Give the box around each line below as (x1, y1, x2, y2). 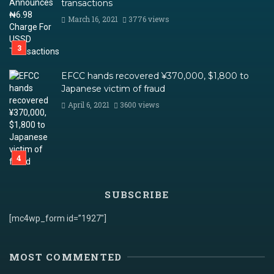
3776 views (128, 14, 170, 24)
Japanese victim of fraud (61, 83, 165, 95)
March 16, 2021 (67, 14, 118, 24)
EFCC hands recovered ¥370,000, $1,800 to (61, 70, 249, 82)
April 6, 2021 (67, 100, 109, 110)
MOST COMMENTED (9, 251, 122, 264)
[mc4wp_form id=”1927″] (9, 213, 106, 224)
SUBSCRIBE (105, 188, 169, 201)
